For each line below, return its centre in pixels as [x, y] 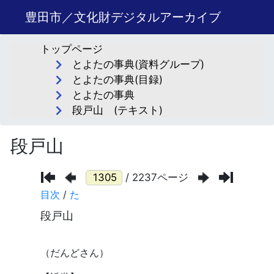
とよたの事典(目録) [117, 80]
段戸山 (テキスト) [117, 110]
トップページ [72, 49]
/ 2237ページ [157, 177]
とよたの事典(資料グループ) [138, 64]
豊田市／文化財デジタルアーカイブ [123, 17]
